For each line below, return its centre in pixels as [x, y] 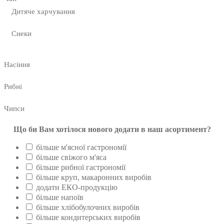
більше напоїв [60, 197]
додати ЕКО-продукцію [77, 187]
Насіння [17, 65]
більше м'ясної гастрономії [81, 147]
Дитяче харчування [43, 12]
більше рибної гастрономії [81, 167]
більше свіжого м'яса [71, 157]
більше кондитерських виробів [88, 217]
